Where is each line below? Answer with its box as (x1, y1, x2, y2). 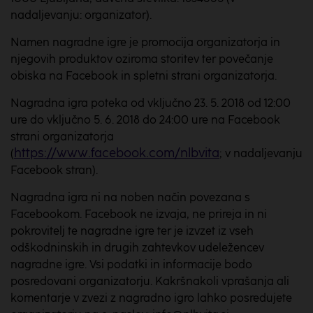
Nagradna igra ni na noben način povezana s (10, 191, 250, 204)
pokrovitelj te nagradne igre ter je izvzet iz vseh (10, 224, 254, 238)
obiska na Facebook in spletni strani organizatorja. (10, 69, 277, 82)
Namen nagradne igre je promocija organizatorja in (10, 36, 280, 49)
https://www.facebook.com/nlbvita (14, 145, 219, 161)
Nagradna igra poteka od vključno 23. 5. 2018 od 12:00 (10, 96, 291, 110)
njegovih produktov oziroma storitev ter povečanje (10, 52, 273, 66)
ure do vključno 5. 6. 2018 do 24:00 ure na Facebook (10, 113, 280, 126)
